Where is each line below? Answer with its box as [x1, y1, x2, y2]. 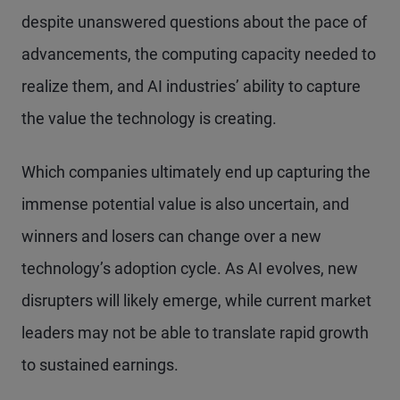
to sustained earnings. [21, 355, 179, 374]
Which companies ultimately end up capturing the [21, 162, 371, 181]
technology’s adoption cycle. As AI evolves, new [21, 259, 358, 278]
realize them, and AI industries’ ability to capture [21, 77, 361, 96]
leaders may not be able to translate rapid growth [21, 323, 369, 342]
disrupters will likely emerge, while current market [21, 291, 371, 310]
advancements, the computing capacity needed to [21, 45, 376, 63]
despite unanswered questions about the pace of [21, 12, 367, 31]
